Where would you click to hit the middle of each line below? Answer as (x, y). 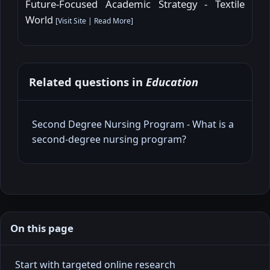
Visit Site (72, 20)
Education (172, 81)
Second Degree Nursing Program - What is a (133, 124)
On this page (42, 228)
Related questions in (87, 81)
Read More (112, 20)
